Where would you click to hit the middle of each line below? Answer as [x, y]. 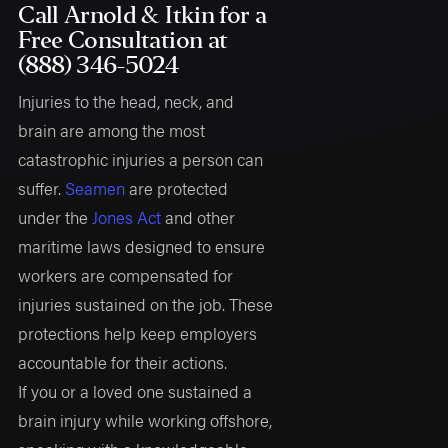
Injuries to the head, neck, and [126, 100]
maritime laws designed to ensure [142, 245]
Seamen [95, 187]
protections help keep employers [138, 332]
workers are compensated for [126, 274]
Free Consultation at [123, 40]
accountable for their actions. [123, 361]
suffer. [42, 187]
